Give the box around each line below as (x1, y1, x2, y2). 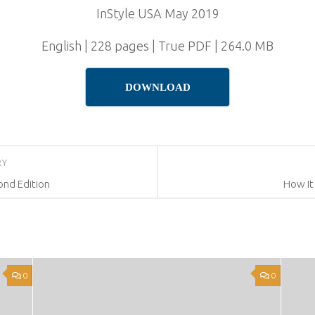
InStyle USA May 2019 (96, 6, 219, 20)
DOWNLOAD (124, 82, 191, 93)
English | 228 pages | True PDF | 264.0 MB (41, 39, 274, 53)
